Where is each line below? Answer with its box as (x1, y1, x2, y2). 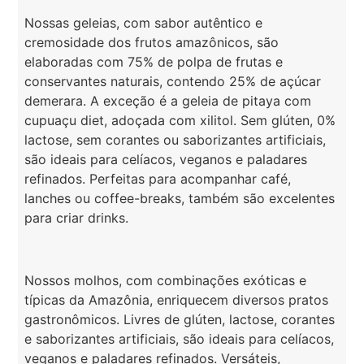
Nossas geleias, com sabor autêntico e (24, 15, 263, 32)
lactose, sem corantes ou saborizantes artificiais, (24, 132, 327, 149)
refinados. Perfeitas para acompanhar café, (24, 171, 292, 188)
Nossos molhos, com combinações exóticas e (24, 272, 307, 289)
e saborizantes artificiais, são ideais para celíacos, (24, 331, 335, 348)
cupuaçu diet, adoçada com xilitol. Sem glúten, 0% (24, 112, 336, 129)
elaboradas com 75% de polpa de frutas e (24, 54, 284, 71)
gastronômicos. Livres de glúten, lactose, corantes (24, 311, 336, 328)
